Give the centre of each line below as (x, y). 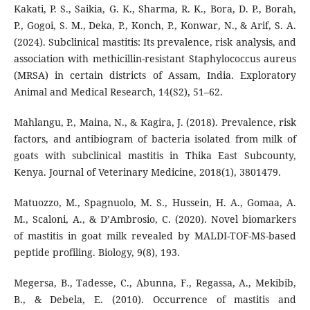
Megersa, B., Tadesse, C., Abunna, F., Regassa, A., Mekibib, (155, 283)
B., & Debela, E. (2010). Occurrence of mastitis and (155, 300)
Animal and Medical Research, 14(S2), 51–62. (118, 92)
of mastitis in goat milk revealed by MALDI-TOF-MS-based (155, 236)
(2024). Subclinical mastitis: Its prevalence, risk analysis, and (155, 42)
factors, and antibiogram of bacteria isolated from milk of (155, 139)
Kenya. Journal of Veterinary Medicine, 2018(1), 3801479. (147, 172)
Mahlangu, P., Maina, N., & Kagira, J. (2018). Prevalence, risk (155, 122)
